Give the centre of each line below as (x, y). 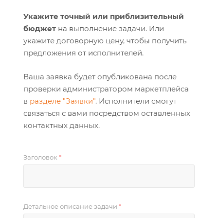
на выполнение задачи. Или (110, 28)
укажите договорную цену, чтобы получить (105, 41)
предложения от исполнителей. (83, 53)
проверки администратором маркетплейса (106, 89)
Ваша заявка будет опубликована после (100, 77)
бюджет (40, 28)
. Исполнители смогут (136, 101)
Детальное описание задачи (71, 206)
